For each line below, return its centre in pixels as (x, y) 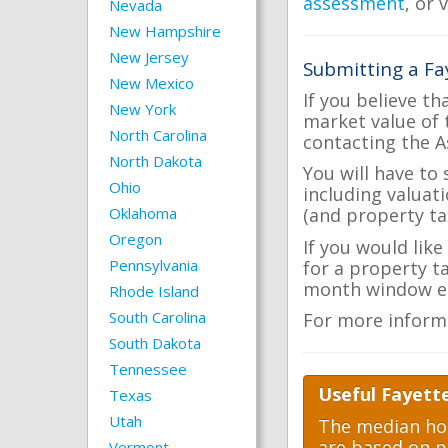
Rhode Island (154, 291)
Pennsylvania (153, 265)
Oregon (135, 239)
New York (142, 109)
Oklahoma (143, 213)
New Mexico (151, 83)
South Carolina (157, 317)
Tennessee (148, 369)
